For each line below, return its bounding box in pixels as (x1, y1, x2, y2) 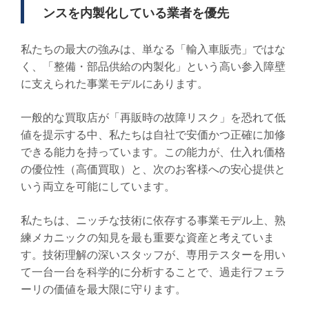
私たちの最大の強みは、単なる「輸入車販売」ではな (21, 41, 286, 57)
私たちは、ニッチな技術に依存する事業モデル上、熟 (21, 212, 286, 228)
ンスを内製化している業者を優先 (43, 3, 229, 22)
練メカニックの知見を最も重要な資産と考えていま (21, 229, 275, 246)
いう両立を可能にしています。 (21, 178, 175, 195)
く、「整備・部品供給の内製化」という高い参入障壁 (21, 58, 286, 74)
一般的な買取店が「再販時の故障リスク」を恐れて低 (21, 109, 286, 126)
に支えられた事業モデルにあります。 (21, 75, 208, 92)
